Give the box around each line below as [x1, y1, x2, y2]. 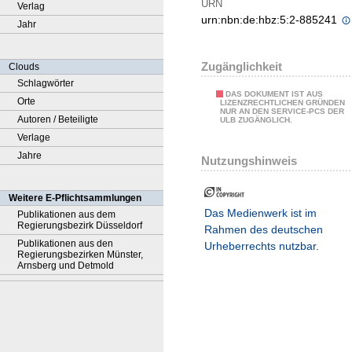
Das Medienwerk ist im [204, 207, 317, 220]
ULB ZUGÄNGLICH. [220, 115, 292, 125]
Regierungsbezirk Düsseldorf [17, 220, 142, 231]
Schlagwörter [17, 78, 74, 89]
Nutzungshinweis [201, 153, 297, 167]
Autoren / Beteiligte [17, 114, 98, 125]
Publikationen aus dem [17, 209, 115, 220]
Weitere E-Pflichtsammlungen [9, 192, 141, 203]
